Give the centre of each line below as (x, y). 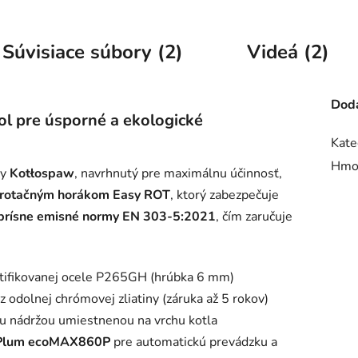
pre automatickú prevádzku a (194, 342)
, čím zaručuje (254, 216)
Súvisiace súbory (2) (93, 52)
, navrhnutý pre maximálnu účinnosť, (178, 173)
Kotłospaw (42, 173)
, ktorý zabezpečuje (225, 195)
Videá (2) (288, 52)
